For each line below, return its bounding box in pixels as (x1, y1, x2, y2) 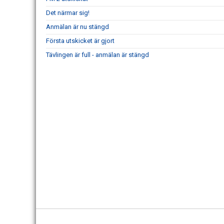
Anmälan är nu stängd (46, 23, 109, 30)
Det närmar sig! (46, 9, 89, 16)
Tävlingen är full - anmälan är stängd (46, 51, 149, 58)
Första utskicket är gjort (46, 37, 114, 44)
